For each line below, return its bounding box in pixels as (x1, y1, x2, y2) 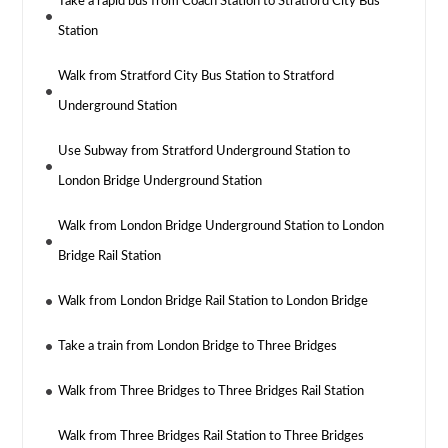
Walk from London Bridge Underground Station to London (58, 219, 385, 233)
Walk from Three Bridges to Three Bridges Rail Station (58, 384, 365, 398)
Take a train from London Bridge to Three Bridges (58, 339, 338, 353)
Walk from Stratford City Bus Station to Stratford (58, 69, 335, 83)
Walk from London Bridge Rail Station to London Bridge (58, 294, 369, 308)
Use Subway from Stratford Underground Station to (58, 144, 351, 158)
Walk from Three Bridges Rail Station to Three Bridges (58, 429, 365, 443)
